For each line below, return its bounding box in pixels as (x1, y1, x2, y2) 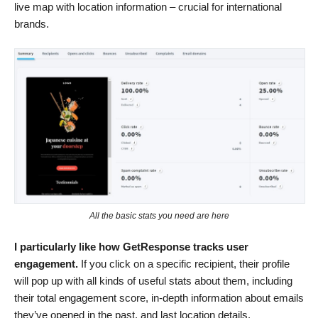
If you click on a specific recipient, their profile (78, 258, 290, 270)
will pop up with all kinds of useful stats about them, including (14, 275, 292, 287)
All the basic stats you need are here (89, 211, 229, 221)
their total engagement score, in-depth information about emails (14, 292, 304, 305)
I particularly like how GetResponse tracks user (14, 241, 248, 253)
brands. (14, 18, 49, 31)
